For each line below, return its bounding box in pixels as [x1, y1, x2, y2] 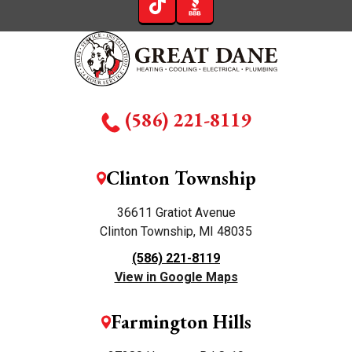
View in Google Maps [114, 269, 238, 285]
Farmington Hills [110, 310, 251, 335]
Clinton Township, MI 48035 [100, 224, 252, 240]
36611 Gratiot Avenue [116, 205, 236, 221]
